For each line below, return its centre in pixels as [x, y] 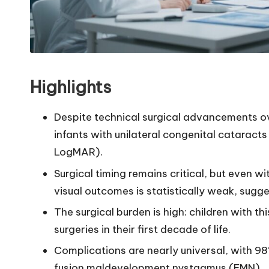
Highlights [71, 87]
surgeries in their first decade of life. [142, 230]
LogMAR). [78, 152]
